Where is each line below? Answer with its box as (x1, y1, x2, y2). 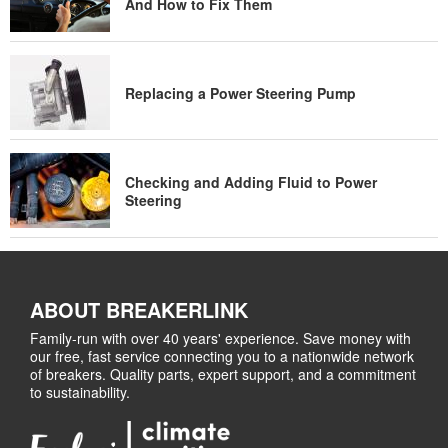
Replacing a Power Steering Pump (125, 82, 356, 103)
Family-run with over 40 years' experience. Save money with (30, 328, 411, 348)
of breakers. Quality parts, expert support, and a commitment (30, 364, 416, 384)
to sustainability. (30, 382, 130, 402)
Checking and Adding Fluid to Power (125, 171, 377, 192)
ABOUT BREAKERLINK (30, 295, 248, 324)
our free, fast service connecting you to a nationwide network (30, 346, 414, 366)
